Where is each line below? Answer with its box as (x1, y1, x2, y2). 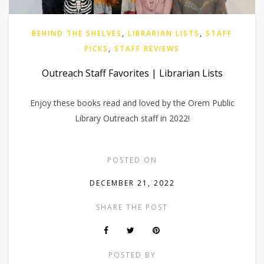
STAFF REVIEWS (114, 44, 180, 54)
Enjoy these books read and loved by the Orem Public (29, 97, 235, 109)
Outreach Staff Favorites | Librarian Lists (41, 67, 223, 80)
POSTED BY (108, 250, 156, 260)
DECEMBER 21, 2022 (89, 178, 175, 189)
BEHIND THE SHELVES (32, 28, 122, 39)
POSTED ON (107, 155, 157, 166)
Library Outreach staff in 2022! (74, 113, 190, 124)
